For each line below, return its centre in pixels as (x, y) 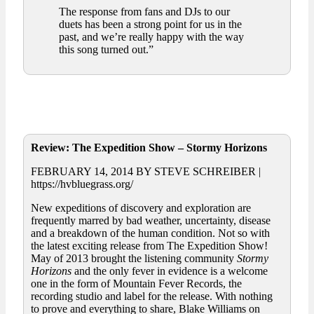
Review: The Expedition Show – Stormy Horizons (149, 148)
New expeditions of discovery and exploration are (141, 208)
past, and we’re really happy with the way (151, 37)
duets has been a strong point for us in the (150, 25)
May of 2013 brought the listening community (134, 259)
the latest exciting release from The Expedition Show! (149, 246)
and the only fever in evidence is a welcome (170, 271)
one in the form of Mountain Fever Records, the (136, 284)
